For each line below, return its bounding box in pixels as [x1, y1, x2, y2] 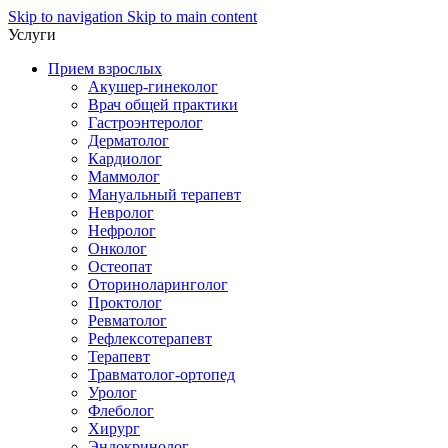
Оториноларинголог [88, 276, 228, 293]
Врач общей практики [88, 96, 238, 113]
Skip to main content [127, 8, 257, 25]
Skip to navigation [8, 8, 127, 25]
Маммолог [88, 168, 160, 185]
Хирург [88, 420, 140, 437]
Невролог [88, 204, 154, 221]
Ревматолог [88, 312, 167, 329]
